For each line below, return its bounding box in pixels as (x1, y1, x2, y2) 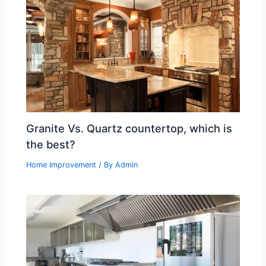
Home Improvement (26, 160, 97, 170)
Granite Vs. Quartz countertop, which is (26, 122, 233, 135)
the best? (26, 138, 76, 151)
